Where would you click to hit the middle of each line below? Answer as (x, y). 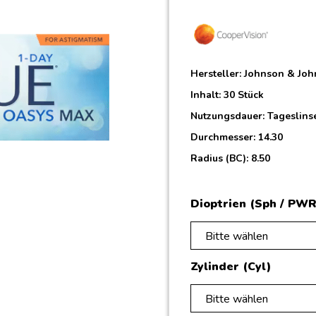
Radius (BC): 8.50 (230, 158)
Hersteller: (217, 73)
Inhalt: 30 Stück (227, 95)
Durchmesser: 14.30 (237, 137)
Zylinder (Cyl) (231, 266)
